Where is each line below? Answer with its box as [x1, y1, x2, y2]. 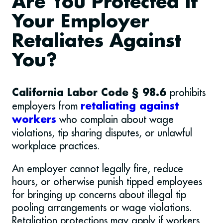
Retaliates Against [12, 32, 181, 52]
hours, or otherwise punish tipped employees [12, 175, 202, 188]
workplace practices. [12, 139, 100, 152]
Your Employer [12, 12, 149, 32]
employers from [12, 100, 81, 112]
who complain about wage [59, 113, 174, 126]
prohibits [170, 86, 206, 99]
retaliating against [81, 101, 179, 112]
